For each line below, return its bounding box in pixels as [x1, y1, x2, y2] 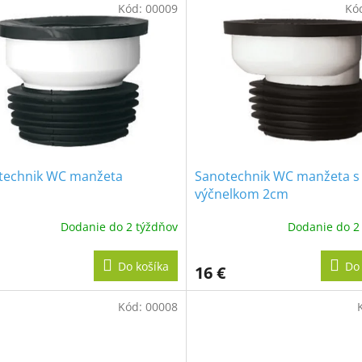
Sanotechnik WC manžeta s [194, 166, 360, 185]
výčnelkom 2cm [194, 184, 288, 203]
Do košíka [117, 258, 169, 274]
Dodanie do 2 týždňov [60, 219, 178, 235]
